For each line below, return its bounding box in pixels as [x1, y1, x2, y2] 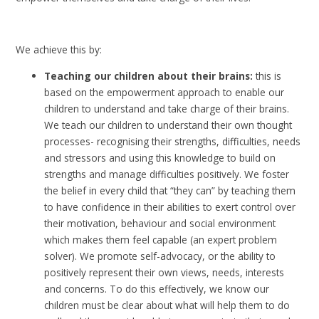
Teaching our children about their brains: [44, 68, 253, 83]
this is [253, 68, 282, 83]
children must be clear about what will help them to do [44, 298, 291, 312]
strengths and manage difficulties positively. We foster [44, 167, 290, 181]
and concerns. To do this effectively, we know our [44, 281, 270, 296]
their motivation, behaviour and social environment [44, 216, 276, 230]
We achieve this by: [16, 43, 103, 57]
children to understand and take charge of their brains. [44, 101, 290, 115]
